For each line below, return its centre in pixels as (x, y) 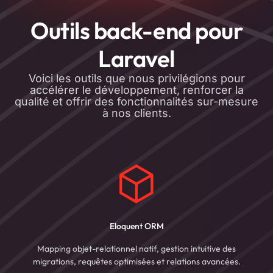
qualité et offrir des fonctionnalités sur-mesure (136, 102)
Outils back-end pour (136, 31)
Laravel (136, 59)
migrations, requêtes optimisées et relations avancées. (136, 262)
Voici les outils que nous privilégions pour (136, 79)
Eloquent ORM (136, 226)
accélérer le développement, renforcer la (136, 90)
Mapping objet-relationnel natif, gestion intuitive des (136, 249)
